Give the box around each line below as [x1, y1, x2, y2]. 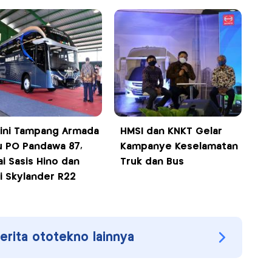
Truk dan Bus [120, 157, 185, 167]
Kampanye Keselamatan [120, 142, 239, 152]
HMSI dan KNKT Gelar [120, 127, 223, 137]
